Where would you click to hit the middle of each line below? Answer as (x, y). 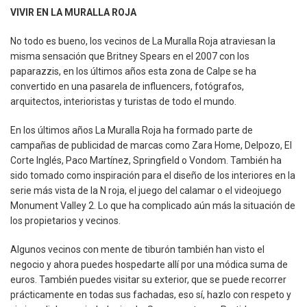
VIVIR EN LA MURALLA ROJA (73, 12)
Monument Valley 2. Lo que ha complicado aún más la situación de (153, 205)
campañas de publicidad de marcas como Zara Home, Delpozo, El (151, 145)
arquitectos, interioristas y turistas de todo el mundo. (123, 101)
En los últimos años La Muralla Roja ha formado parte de (132, 130)
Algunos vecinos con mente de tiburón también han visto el (137, 249)
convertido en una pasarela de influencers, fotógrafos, (127, 86)
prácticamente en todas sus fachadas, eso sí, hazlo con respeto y (151, 294)
